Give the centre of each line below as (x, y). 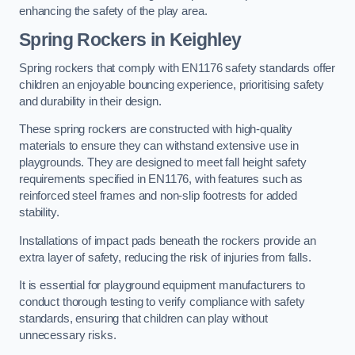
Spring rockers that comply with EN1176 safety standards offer (177, 68)
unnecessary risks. (69, 336)
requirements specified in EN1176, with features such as (161, 179)
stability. (41, 213)
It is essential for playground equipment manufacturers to (162, 286)
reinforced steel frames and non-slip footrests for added (158, 196)
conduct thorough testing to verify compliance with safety (162, 302)
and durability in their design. (90, 101)
